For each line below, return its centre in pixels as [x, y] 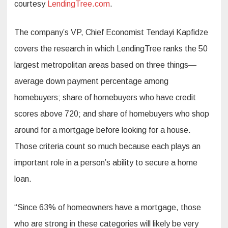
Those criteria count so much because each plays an [107, 147]
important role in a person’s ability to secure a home [106, 163]
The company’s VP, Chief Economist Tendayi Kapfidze [111, 33]
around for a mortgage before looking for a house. [103, 130]
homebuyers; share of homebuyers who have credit [105, 98]
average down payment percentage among [91, 81]
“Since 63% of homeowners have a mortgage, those [108, 208]
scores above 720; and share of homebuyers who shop [112, 114]
